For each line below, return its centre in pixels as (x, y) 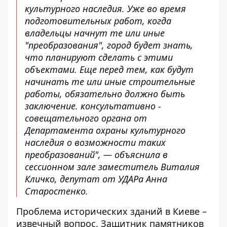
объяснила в (141, 155)
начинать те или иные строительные (110, 82)
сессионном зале (60, 167)
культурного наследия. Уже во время (105, 9)
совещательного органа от (86, 118)
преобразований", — (70, 155)
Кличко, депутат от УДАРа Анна (96, 179)
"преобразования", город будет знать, (109, 45)
